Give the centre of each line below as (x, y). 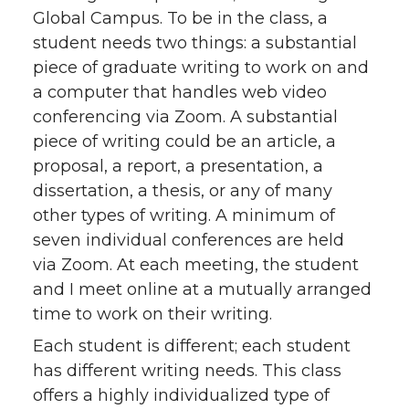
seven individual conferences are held (189, 240)
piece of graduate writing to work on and (201, 67)
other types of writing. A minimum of (184, 215)
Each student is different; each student (192, 346)
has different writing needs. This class (187, 370)
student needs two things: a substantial (195, 42)
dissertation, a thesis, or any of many (183, 190)
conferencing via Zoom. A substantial (185, 116)
